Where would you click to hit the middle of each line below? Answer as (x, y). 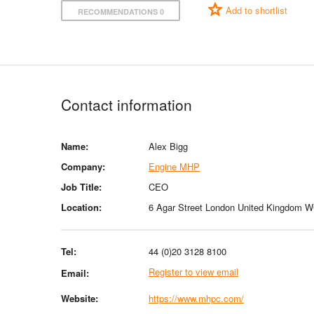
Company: (83, 166)
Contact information (127, 104)
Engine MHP (174, 166)
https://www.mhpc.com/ (196, 298)
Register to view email (193, 271)
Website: (80, 298)
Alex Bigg (168, 146)
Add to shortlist (257, 10)
